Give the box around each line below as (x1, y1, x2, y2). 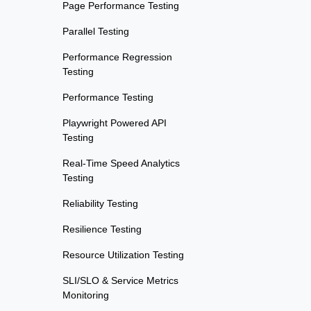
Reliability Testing (62, 198, 138, 210)
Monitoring (62, 289, 109, 301)
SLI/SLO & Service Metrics (62, 275, 178, 287)
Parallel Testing (62, 26, 129, 37)
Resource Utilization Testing (62, 249, 184, 261)
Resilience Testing (62, 224, 142, 235)
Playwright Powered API (62, 117, 167, 129)
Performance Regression (62, 51, 172, 63)
